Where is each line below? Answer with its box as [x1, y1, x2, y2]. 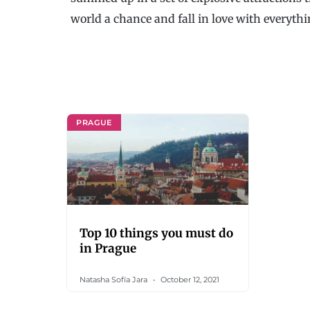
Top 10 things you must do [80, 226, 233, 241]
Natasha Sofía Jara [80, 275, 149, 284]
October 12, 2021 [158, 275, 219, 284]
